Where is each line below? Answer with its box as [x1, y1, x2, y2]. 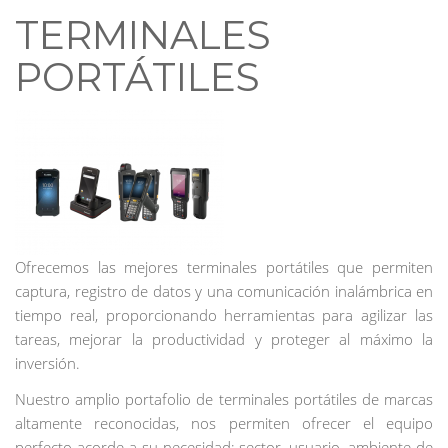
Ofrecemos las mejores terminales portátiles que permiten [15, 257, 433, 278]
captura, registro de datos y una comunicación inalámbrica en [15, 281, 433, 302]
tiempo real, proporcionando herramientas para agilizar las [15, 305, 433, 326]
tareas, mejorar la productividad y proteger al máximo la [15, 329, 433, 350]
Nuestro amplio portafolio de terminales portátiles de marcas [15, 389, 433, 410]
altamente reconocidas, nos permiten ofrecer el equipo [15, 413, 433, 434]
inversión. [15, 353, 80, 374]
